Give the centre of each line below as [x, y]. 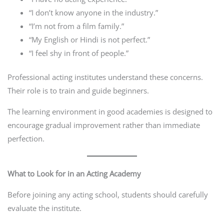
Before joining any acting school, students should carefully [107, 194]
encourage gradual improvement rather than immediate [103, 125]
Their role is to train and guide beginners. [78, 91]
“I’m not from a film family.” [77, 26]
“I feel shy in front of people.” [79, 53]
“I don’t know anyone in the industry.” [94, 12]
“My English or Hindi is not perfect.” [90, 39]
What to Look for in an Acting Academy [74, 173]
